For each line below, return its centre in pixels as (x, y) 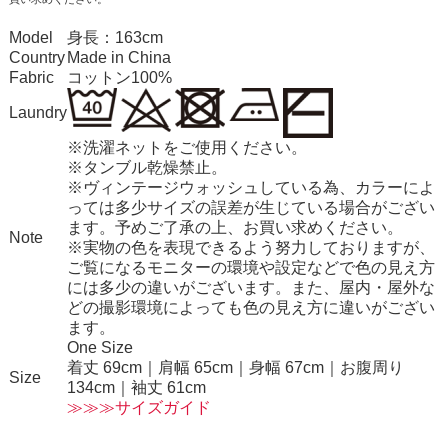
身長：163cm (114, 37)
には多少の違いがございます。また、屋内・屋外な (250, 287)
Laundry (37, 112)
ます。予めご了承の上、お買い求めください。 (234, 227)
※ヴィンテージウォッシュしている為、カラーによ (250, 187)
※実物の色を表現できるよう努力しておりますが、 (250, 247)
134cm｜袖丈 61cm (136, 387)
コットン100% (119, 77)
